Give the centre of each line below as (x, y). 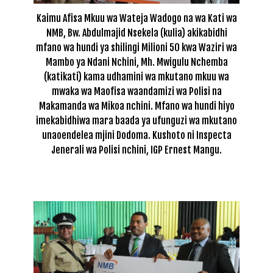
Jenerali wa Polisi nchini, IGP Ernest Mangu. (136, 150)
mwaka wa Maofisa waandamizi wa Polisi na (136, 92)
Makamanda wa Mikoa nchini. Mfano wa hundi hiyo (136, 106)
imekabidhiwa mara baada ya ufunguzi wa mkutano (136, 121)
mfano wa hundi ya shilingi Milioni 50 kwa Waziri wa (136, 48)
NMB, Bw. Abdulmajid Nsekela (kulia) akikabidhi (136, 33)
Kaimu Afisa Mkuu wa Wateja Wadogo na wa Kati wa (136, 19)
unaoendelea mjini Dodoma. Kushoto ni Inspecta (136, 136)
